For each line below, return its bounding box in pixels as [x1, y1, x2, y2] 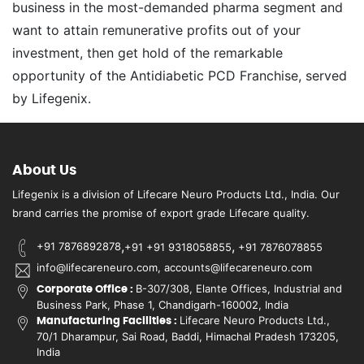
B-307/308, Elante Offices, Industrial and [136, 281, 342, 295]
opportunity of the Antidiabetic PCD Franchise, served [12, 67, 347, 84]
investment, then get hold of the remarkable [12, 44, 283, 61]
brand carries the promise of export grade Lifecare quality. [12, 206, 310, 219]
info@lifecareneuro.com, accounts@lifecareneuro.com [37, 260, 312, 274]
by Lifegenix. [12, 89, 91, 106]
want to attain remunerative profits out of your [12, 21, 301, 38]
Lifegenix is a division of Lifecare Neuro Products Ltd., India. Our [12, 187, 340, 201]
